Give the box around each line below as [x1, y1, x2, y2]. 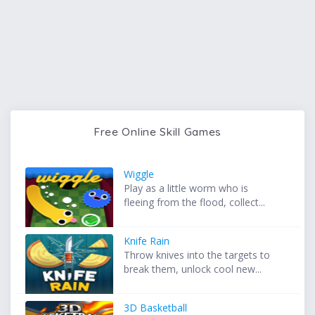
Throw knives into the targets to [124, 247, 271, 262]
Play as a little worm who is [124, 181, 249, 195]
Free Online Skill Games [93, 124, 222, 139]
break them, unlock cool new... [124, 262, 262, 276]
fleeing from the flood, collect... [124, 195, 266, 209]
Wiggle [124, 167, 155, 181]
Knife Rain [124, 233, 170, 247]
